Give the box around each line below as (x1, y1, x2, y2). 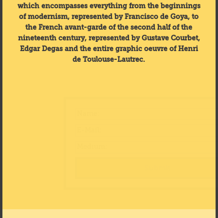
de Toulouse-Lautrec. (73, 56, 145, 63)
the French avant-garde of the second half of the (25, 24, 193, 31)
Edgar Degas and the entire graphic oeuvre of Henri (19, 45, 198, 53)
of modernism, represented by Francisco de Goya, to (19, 13, 199, 20)
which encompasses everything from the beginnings (17, 2, 200, 10)
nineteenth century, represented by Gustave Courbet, (18, 35, 200, 42)
